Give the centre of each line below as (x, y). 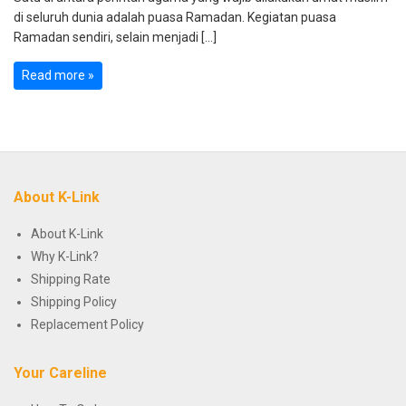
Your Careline (60, 372)
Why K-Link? (65, 256)
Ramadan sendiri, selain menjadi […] (115, 37)
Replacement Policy (87, 324)
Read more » (58, 75)
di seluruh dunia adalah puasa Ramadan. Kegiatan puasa (175, 17)
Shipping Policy (74, 301)
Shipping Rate (71, 279)
